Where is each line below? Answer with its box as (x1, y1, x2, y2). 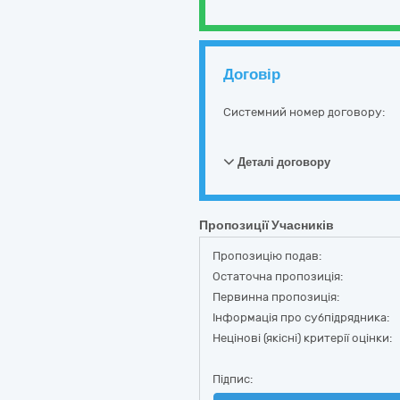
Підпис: (212, 372, 253, 386)
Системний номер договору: (223, 105, 385, 119)
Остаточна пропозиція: (212, 270, 343, 283)
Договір (223, 65, 280, 83)
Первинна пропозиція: (212, 290, 339, 304)
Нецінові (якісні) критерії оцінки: (212, 331, 392, 345)
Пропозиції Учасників (199, 218, 334, 233)
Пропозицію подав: (212, 249, 321, 262)
